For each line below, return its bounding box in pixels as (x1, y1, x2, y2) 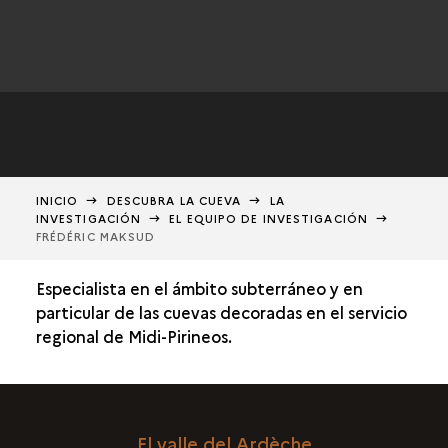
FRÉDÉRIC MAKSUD (35, 229, 156, 244)
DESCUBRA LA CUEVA (106, 193, 242, 208)
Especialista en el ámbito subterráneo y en (35, 277, 363, 299)
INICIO (35, 193, 79, 208)
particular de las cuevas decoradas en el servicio (35, 301, 407, 323)
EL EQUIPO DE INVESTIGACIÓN (169, 211, 368, 226)
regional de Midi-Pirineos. (35, 325, 232, 347)
